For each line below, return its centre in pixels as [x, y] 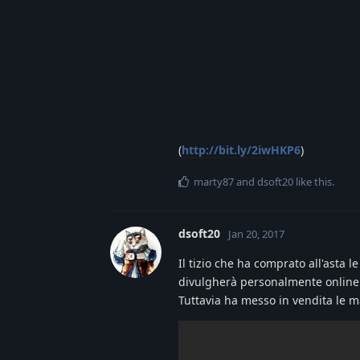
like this [313, 181]
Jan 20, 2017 [256, 233]
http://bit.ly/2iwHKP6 [241, 149]
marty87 [214, 181]
